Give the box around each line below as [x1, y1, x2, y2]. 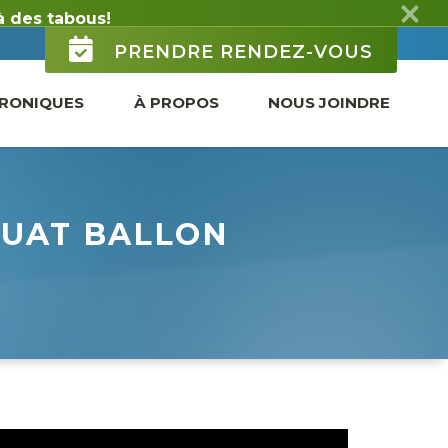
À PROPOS [133, 65, 219, 85]
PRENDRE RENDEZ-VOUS [107, 14, 373, 36]
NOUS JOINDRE [268, 65, 391, 85]
